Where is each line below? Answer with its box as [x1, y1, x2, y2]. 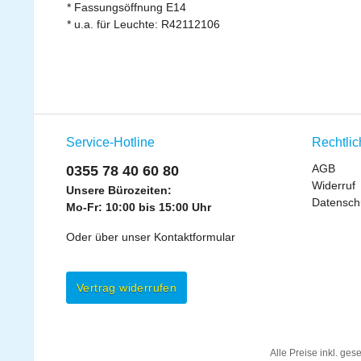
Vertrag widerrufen [77, 281, 177, 294]
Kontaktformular [154, 230, 235, 243]
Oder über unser [66, 230, 154, 243]
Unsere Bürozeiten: [66, 184, 172, 197]
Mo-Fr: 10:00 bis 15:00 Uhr [66, 201, 211, 214]
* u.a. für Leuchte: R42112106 [67, 18, 223, 31]
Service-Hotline [66, 135, 155, 149]
